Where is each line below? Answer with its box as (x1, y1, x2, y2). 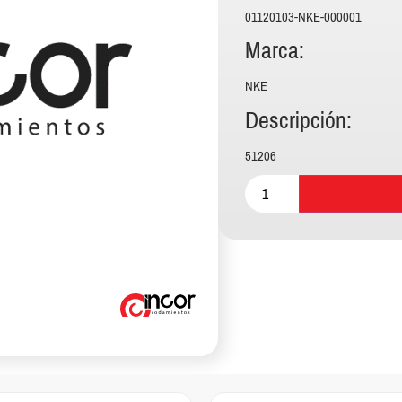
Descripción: (244, 99, 352, 142)
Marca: (244, 30, 304, 73)
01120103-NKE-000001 (244, 4, 362, 30)
